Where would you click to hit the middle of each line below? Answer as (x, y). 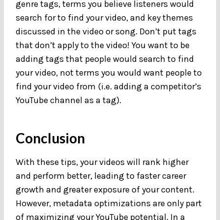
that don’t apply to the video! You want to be (103, 45)
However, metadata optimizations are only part (109, 203)
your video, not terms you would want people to (109, 72)
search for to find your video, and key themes (104, 17)
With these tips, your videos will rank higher (102, 162)
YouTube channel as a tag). (69, 100)
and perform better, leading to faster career (101, 176)
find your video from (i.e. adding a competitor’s (109, 86)
